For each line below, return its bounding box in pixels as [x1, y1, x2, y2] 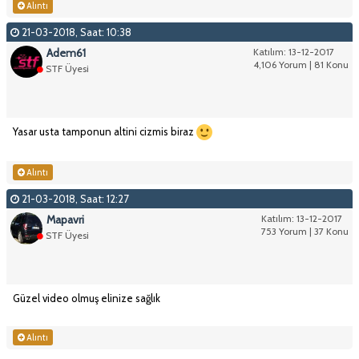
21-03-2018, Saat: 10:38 [19, 25, 131, 38]
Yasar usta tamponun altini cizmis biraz [13, 124, 196, 138]
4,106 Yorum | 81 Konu [253, 58, 349, 71]
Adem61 [46, 45, 86, 60]
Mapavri [46, 212, 84, 228]
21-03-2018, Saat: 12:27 [19, 192, 129, 206]
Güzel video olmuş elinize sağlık [13, 292, 160, 305]
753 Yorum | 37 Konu [261, 225, 349, 238]
